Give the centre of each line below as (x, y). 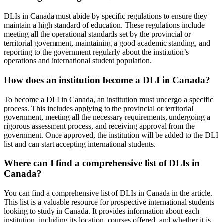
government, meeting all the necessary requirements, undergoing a (107, 117)
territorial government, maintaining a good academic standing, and (107, 43)
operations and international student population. (78, 61)
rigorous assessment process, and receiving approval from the (99, 126)
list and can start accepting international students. (80, 144)
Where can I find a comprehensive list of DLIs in (102, 163)
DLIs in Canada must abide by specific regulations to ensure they (106, 16)
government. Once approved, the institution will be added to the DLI (111, 135)
